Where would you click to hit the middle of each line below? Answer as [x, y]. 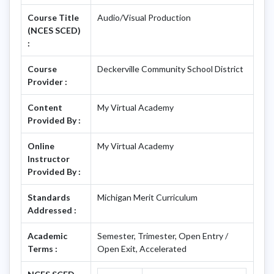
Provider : [47, 81]
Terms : [43, 248]
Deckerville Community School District [170, 68]
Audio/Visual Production [144, 17]
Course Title [53, 17]
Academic [47, 235]
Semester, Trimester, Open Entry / [163, 235]
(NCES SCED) [54, 30]
